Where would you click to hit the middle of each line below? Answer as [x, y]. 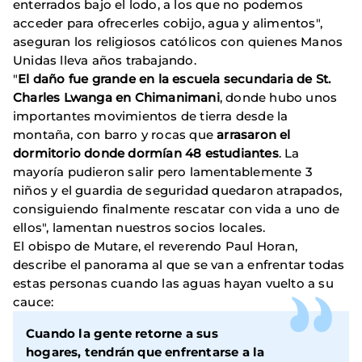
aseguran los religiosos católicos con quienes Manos [178, 41]
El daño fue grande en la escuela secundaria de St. [175, 78]
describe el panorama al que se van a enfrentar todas [179, 264]
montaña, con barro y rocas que [115, 134]
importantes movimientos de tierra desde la [151, 116]
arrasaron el [254, 134]
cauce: [34, 301]
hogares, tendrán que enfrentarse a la [145, 351]
